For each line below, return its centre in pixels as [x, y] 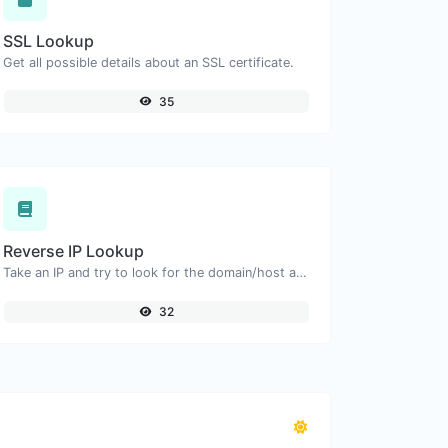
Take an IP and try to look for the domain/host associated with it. [302, 272]
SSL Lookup [49, 40]
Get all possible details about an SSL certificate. [149, 62]
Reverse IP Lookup [74, 250]
